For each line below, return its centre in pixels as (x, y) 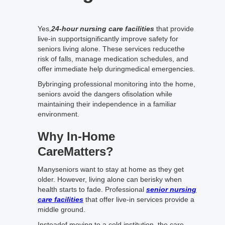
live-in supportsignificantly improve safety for (108, 39)
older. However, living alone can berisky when (110, 179)
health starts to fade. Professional (92, 189)
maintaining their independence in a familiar (107, 104)
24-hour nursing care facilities (103, 29)
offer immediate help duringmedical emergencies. (117, 69)
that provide (174, 29)
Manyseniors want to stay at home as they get (111, 169)
